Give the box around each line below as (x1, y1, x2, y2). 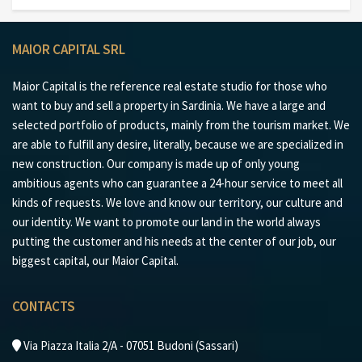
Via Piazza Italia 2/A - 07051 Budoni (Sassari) (21, 337, 238, 353)
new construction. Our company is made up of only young (12, 155, 300, 171)
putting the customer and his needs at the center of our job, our (12, 233, 336, 249)
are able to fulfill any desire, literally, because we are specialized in (12, 136, 343, 152)
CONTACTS (12, 297, 75, 315)
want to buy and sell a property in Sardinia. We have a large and (12, 97, 326, 113)
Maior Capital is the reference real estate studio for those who (12, 78, 327, 94)
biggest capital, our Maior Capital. (12, 252, 179, 268)
